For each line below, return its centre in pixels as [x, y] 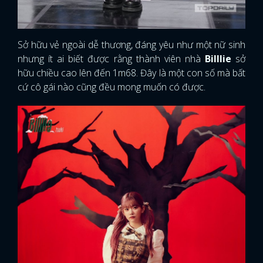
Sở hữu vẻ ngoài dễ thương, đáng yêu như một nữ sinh [131, 45]
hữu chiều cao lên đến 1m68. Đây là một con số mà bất [131, 73]
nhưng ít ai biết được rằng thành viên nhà [111, 59]
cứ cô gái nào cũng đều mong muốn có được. [112, 87]
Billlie [218, 59]
